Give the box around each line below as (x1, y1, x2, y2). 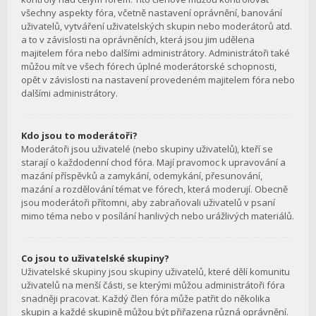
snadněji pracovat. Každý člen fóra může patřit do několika (21, 292, 270, 305)
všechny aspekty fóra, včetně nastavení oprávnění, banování (21, 6, 282, 20)
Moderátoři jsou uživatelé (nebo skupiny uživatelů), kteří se (21, 142, 273, 156)
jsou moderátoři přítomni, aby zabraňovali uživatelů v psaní (21, 196, 275, 209)
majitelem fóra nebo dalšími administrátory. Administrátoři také (21, 47, 290, 60)
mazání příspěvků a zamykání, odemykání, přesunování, (21, 169, 262, 183)
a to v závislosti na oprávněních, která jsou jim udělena (21, 33, 255, 47)
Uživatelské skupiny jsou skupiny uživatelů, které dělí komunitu (21, 265, 290, 279)
